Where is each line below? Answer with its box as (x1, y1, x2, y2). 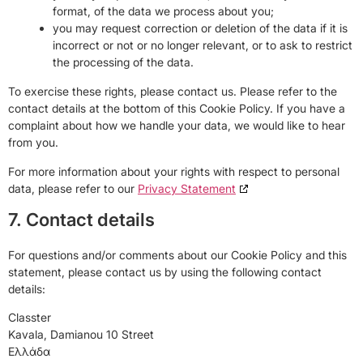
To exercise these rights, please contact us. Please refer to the (8, 84, 337, 99)
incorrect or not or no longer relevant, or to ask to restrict (53, 38, 352, 53)
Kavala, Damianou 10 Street (8, 327, 154, 342)
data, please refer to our (8, 181, 138, 195)
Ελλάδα (8, 344, 50, 359)
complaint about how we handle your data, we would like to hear (8, 118, 345, 133)
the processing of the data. (53, 55, 194, 70)
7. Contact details (8, 208, 155, 230)
